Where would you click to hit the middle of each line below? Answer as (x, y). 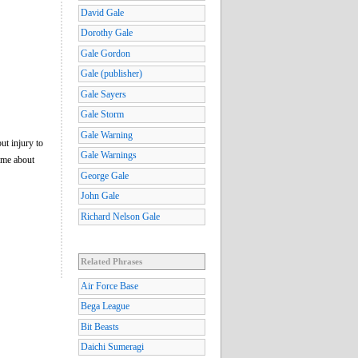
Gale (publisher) (111, 74)
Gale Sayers (103, 94)
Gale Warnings (109, 155)
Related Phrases (111, 261)
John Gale (100, 196)
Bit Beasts (100, 326)
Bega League (105, 306)
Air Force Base (109, 286)
